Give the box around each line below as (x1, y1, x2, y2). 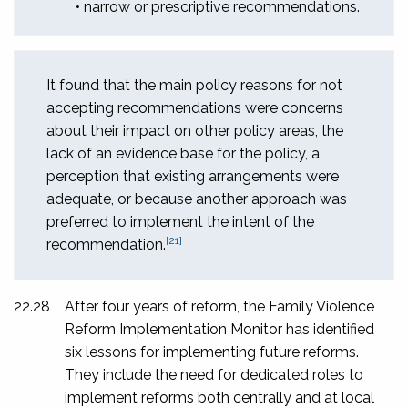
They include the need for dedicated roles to (65, 365, 363, 383)
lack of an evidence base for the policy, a (46, 144, 320, 162)
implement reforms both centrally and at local (65, 388, 374, 406)
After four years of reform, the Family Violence (65, 297, 374, 315)
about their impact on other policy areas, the (46, 121, 343, 139)
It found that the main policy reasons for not (46, 76, 342, 94)
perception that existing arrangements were (46, 167, 339, 185)
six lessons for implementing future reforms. (65, 342, 359, 361)
